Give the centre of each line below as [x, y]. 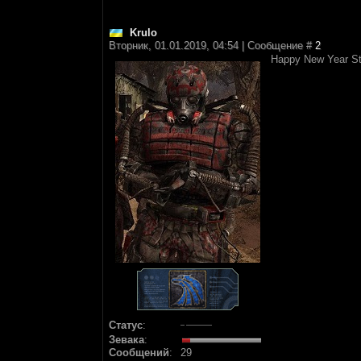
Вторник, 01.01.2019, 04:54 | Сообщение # [212, 46]
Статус [126, 325]
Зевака [127, 340]
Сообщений [139, 353]
